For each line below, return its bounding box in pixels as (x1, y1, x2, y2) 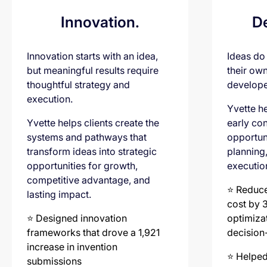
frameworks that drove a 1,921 (27, 226, 160, 238)
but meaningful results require (27, 64, 159, 76)
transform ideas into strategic (27, 145, 157, 157)
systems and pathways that (27, 131, 147, 143)
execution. (27, 92, 73, 105)
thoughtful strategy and (27, 78, 130, 91)
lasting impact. (27, 188, 91, 200)
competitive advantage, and (27, 173, 150, 186)
